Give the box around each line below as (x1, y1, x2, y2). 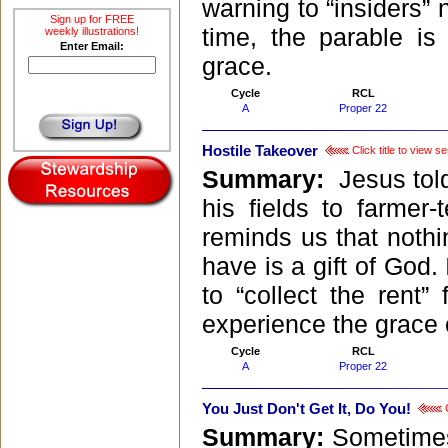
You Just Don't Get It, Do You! (202, 401, 411, 418)
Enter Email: (59, 40, 124, 52)
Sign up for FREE (49, 13, 134, 25)
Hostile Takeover (202, 143, 318, 160)
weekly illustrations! (44, 25, 139, 37)
